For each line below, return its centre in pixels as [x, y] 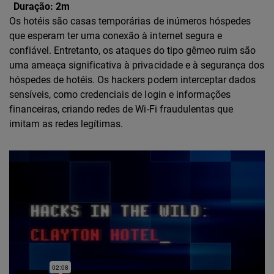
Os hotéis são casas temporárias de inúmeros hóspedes [130, 21]
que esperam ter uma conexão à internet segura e [116, 36]
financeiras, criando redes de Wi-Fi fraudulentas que [121, 109]
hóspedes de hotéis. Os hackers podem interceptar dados [132, 80]
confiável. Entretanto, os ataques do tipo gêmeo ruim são [132, 50]
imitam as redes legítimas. [66, 124]
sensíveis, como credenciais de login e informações [120, 94]
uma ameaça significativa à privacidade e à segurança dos [137, 65]
